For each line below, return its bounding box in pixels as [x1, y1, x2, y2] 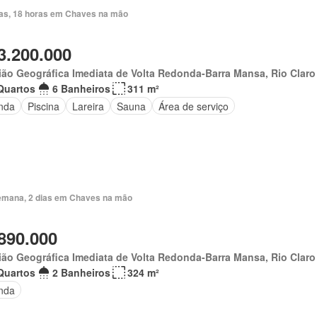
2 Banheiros [52, 265, 110, 279]
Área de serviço [158, 98, 229, 113]
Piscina [27, 98, 59, 113]
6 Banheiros [52, 81, 110, 96]
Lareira [71, 98, 104, 113]
